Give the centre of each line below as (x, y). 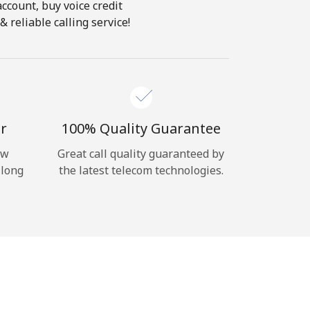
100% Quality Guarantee (141, 128)
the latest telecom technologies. (141, 170)
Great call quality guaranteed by (141, 154)
